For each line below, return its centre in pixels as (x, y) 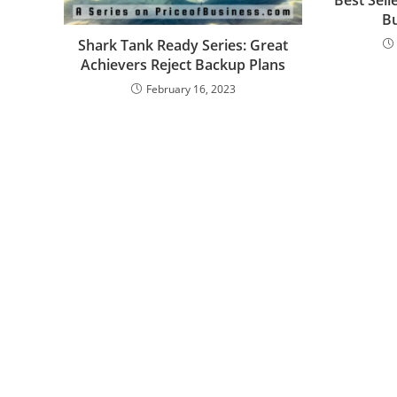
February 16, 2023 (191, 89)
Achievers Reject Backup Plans (183, 64)
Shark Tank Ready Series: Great (183, 45)
